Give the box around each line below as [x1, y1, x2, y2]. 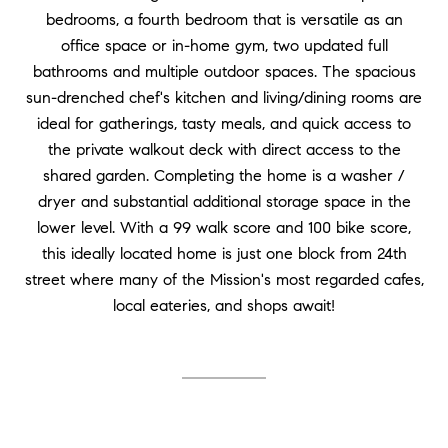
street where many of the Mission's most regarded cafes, [24, 270, 424, 289]
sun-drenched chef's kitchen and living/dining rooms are [26, 88, 422, 107]
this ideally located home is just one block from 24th [41, 244, 407, 263]
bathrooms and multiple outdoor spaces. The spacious [32, 62, 416, 81]
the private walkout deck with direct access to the [47, 140, 401, 159]
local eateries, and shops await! [113, 296, 335, 315]
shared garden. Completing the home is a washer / [43, 166, 405, 185]
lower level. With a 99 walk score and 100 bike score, [37, 218, 411, 237]
